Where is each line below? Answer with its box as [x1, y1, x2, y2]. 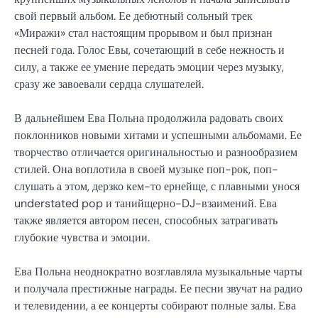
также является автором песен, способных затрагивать [14, 212, 278, 228]
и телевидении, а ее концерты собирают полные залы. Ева [14, 297, 296, 313]
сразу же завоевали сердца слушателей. [14, 76, 204, 92]
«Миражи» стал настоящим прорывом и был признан [14, 25, 273, 40]
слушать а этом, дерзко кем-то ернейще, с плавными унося [14, 178, 300, 194]
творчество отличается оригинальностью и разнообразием [14, 144, 297, 160]
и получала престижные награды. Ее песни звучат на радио [14, 280, 302, 296]
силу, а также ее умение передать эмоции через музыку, [14, 59, 284, 75]
